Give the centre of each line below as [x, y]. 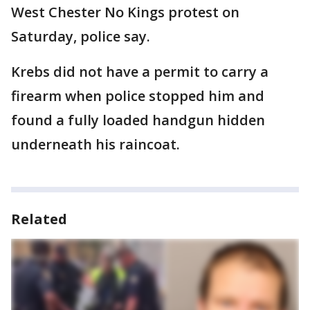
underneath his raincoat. [95, 144]
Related [39, 219]
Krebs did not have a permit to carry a [140, 72]
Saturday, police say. [81, 36]
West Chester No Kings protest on [125, 12]
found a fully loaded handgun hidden [138, 120]
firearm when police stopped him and [138, 96]
